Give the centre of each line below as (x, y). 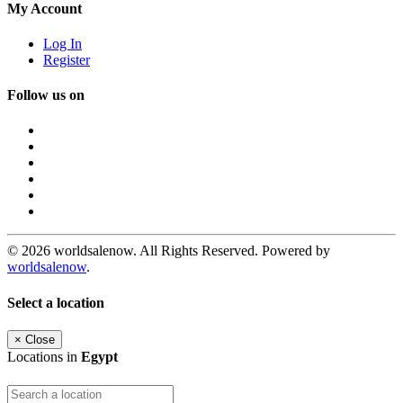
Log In (63, 43)
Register (67, 59)
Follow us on (46, 95)
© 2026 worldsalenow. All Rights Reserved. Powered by (169, 251)
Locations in (44, 356)
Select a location (56, 302)
